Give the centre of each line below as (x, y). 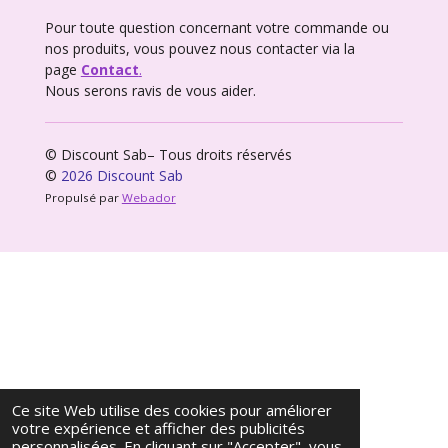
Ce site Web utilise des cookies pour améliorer (172, 410)
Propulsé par (83, 198)
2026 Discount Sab (121, 176)
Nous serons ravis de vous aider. (150, 91)
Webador (148, 198)
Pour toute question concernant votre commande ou (216, 28)
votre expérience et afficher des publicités (158, 428)
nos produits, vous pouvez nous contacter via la (199, 49)
